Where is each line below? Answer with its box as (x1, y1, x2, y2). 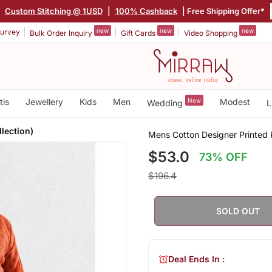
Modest (219, 97, 250, 107)
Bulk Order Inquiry (30, 28, 94, 38)
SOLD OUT (216, 205, 260, 216)
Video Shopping (184, 28, 239, 38)
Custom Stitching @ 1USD (4, 5, 103, 16)
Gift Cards (121, 28, 157, 38)
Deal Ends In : (168, 254, 225, 265)
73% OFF (199, 150, 248, 163)
